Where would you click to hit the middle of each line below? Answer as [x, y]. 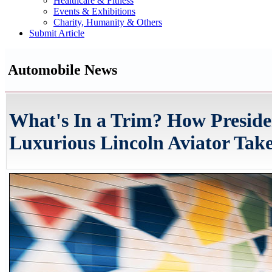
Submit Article [57, 33]
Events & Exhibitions [94, 11]
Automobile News [63, 70]
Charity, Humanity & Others [108, 22]
